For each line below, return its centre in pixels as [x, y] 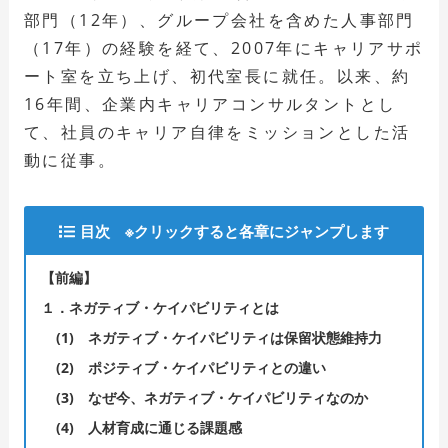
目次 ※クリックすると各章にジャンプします [234, 231]
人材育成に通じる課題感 [162, 427]
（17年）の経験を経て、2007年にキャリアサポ [223, 47]
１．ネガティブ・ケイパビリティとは [159, 307]
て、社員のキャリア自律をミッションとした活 [217, 131]
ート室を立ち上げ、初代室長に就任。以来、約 [217, 75]
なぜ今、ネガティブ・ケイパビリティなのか [225, 397]
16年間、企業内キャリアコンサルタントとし [210, 103]
